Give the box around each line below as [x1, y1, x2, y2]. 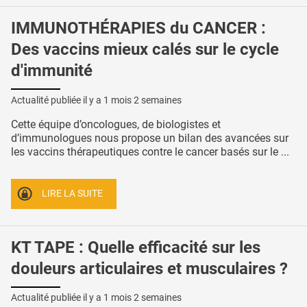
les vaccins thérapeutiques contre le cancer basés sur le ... [11, 145, 289, 159]
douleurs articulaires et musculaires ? [11, 258, 288, 278]
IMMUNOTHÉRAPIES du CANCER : [11, 19, 266, 38]
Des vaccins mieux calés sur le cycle [11, 40, 279, 60]
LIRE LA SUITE [42, 187, 103, 199]
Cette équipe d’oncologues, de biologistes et [11, 118, 221, 132]
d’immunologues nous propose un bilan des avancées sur [11, 132, 288, 145]
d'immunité [11, 61, 93, 81]
